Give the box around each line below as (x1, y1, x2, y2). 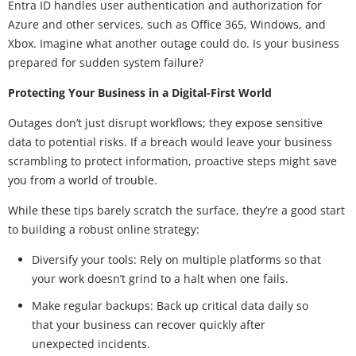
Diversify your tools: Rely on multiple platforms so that (32, 251, 321, 267)
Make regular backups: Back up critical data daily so (32, 297, 308, 313)
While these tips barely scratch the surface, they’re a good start (8, 202, 345, 218)
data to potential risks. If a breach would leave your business (8, 133, 332, 149)
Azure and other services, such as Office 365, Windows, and (8, 16, 326, 32)
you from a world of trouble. (8, 172, 161, 188)
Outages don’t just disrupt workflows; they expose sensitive (8, 114, 323, 130)
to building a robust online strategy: (8, 221, 206, 237)
